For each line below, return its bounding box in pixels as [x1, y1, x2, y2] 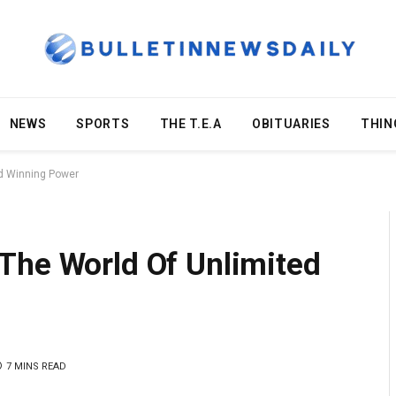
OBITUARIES [251, 117, 331, 131]
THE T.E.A [159, 117, 222, 131]
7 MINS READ [6, 361, 66, 373]
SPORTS [76, 117, 130, 131]
